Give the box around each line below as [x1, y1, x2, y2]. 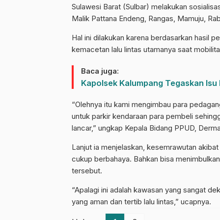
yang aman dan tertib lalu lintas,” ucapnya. [72, 197, 211, 207]
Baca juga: [81, 66, 119, 76]
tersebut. [72, 166, 102, 176]
